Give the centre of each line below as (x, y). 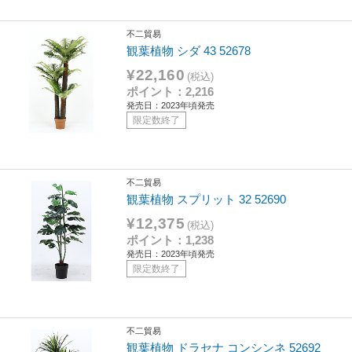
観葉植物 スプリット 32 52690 (207, 199)
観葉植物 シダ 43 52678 (189, 50)
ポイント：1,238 (170, 240)
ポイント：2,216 (170, 91)
